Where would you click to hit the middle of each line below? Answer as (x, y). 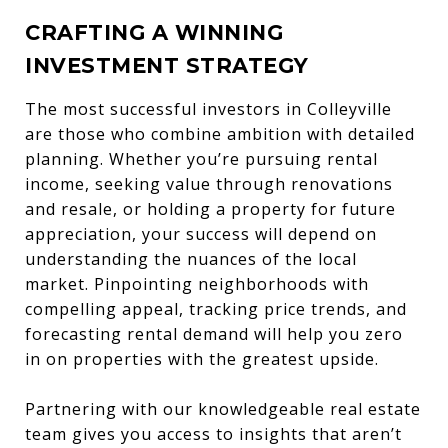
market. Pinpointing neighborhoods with (197, 283)
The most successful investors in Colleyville (208, 108)
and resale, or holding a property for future (210, 208)
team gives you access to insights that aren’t (213, 433)
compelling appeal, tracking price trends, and (216, 308)
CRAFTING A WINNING (154, 32)
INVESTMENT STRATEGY (167, 65)
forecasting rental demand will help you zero (214, 333)
